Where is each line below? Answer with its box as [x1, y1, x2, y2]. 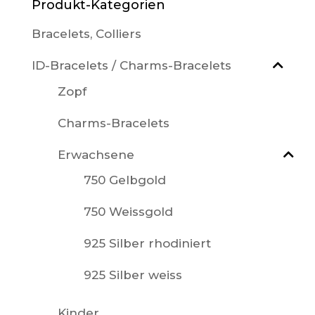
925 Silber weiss [83, 268, 182, 283]
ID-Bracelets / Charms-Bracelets [31, 58, 231, 73]
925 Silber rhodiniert [83, 236, 211, 251]
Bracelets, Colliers [31, 27, 141, 41]
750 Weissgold [83, 205, 173, 219]
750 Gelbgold [83, 173, 166, 188]
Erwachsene [57, 147, 134, 162]
